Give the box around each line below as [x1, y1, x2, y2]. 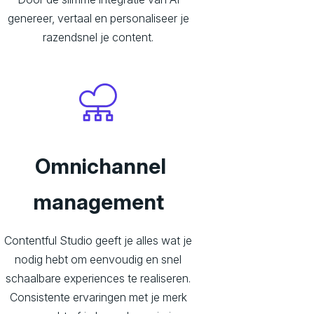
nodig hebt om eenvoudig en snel [15, 252, 182, 267]
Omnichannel [30, 153, 166, 179]
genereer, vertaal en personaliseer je [7, 11, 189, 26]
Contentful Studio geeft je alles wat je [4, 233, 192, 248]
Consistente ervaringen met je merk [9, 290, 187, 305]
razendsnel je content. [43, 30, 153, 45]
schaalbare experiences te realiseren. [6, 271, 191, 286]
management [32, 189, 164, 215]
